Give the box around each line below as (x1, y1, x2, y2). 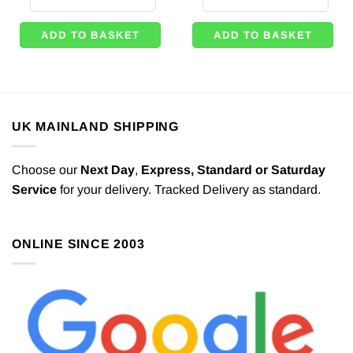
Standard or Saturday (197, 162, 325, 176)
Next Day (80, 162, 135, 176)
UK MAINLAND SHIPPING (12, 120, 179, 133)
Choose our (12, 162, 80, 176)
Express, (141, 162, 197, 176)
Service (12, 182, 57, 196)
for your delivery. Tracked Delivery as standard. (57, 182, 321, 196)
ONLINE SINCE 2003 (12, 237, 145, 251)
